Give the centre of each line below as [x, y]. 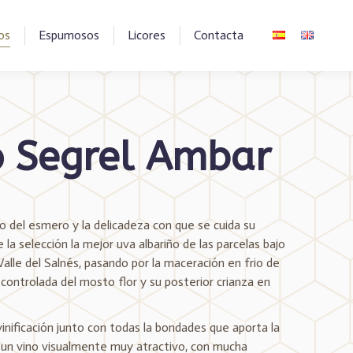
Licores [147, 35]
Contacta [219, 35]
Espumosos [69, 35]
